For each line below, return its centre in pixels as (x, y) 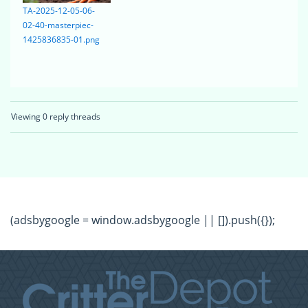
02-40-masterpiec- (58, 25)
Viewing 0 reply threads (56, 117)
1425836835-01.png (61, 40)
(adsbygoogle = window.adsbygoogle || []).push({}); (143, 220)
